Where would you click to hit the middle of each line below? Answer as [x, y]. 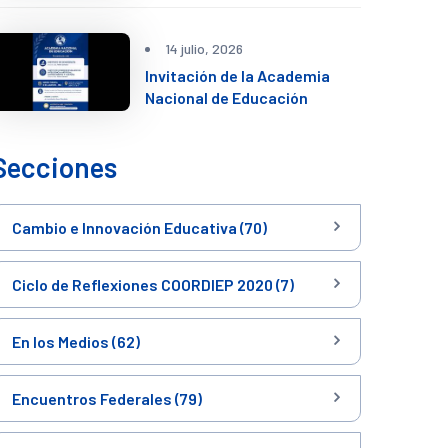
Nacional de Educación [226, 97]
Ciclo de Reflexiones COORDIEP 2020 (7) [153, 284]
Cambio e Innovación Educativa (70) [139, 227]
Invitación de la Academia [237, 75]
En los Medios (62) [76, 341]
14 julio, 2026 [203, 48]
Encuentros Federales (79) [107, 398]
